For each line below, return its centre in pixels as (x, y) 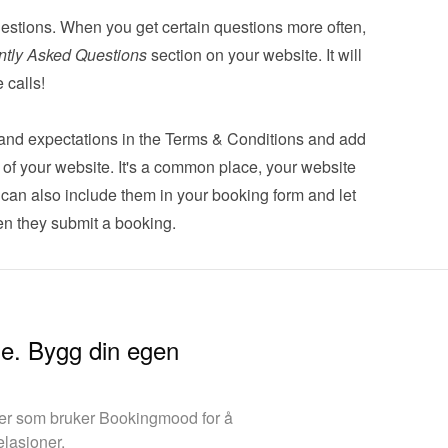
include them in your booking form (184, 194)
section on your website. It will (254, 54)
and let (329, 194)
